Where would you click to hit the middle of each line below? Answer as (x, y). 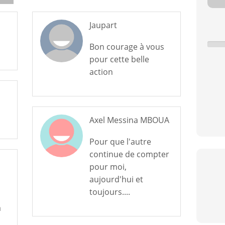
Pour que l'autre (120, 142)
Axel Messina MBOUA (129, 120)
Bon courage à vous (127, 47)
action (101, 72)
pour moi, (108, 167)
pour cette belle (119, 59)
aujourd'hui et (116, 179)
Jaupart (103, 25)
